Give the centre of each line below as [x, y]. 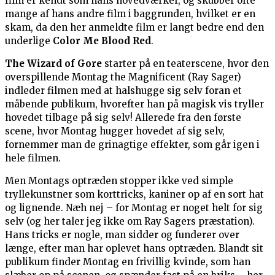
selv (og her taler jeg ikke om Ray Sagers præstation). [130, 222]
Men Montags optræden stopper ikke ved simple [119, 181]
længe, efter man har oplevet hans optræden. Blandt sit [134, 249]
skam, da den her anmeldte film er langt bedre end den [134, 28]
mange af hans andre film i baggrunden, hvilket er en [130, 14]
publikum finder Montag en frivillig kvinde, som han [128, 262]
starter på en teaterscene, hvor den [185, 64]
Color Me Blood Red [102, 41]
